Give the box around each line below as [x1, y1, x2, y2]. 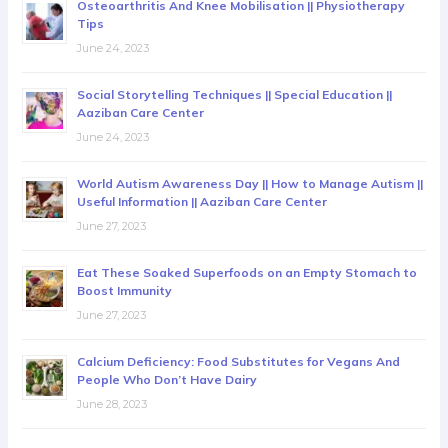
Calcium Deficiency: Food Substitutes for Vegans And [77, 354, 401, 370]
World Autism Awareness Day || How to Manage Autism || [77, 176, 424, 192]
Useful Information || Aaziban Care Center [77, 194, 328, 210]
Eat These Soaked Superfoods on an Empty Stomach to [77, 265, 418, 281]
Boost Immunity [77, 283, 173, 299]
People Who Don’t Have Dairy [77, 372, 258, 388]
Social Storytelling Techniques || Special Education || [77, 87, 393, 103]
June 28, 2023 [77, 397, 148, 412]
